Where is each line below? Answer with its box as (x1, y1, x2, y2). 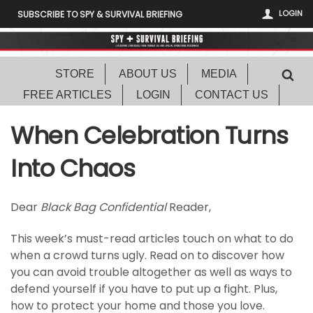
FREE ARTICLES (23, 89, 112, 101)
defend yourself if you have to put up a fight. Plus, (10, 281, 277, 298)
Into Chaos (10, 152, 135, 186)
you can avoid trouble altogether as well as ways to (10, 264, 292, 281)
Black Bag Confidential (41, 199, 166, 216)
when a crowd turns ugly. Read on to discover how (10, 247, 284, 264)
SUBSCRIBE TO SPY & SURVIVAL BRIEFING (17, 8, 182, 20)
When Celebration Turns (10, 119, 288, 153)
